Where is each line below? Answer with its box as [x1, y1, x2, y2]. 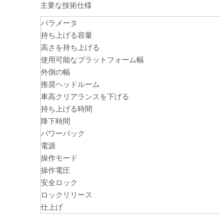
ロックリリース [41, 190, 92, 199]
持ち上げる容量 [41, 30, 92, 39]
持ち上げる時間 [41, 104, 92, 113]
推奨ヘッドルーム [41, 80, 100, 88]
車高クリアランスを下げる [41, 92, 129, 101]
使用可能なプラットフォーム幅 [41, 55, 144, 64]
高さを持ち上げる [41, 43, 100, 52]
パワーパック [41, 129, 85, 137]
